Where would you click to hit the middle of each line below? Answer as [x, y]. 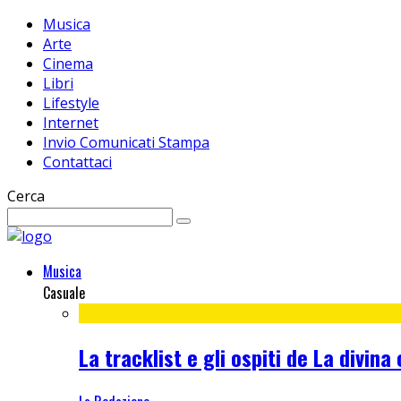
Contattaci [77, 162]
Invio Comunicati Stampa [126, 142]
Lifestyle [71, 103]
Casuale [64, 293]
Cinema [68, 64]
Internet [71, 123]
